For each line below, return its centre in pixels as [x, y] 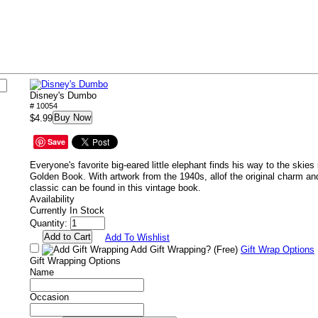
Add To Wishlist [137, 237]
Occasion [49, 297]
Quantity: [49, 223]
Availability [52, 199]
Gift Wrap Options [278, 250]
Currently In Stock [67, 210]
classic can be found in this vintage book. [115, 188]
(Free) [226, 250]
